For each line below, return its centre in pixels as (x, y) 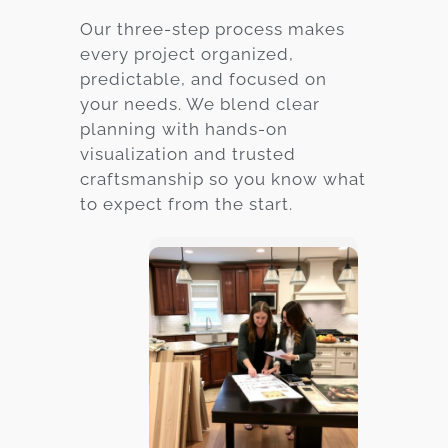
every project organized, (187, 54)
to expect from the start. (186, 204)
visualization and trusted (188, 154)
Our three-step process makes (212, 29)
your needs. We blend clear (200, 104)
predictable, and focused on (203, 79)
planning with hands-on (184, 129)
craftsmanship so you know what (223, 179)
